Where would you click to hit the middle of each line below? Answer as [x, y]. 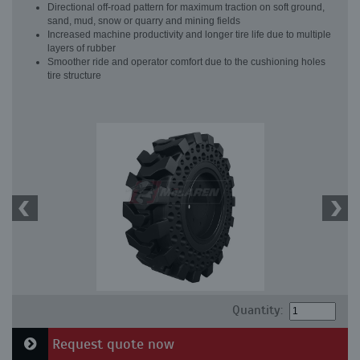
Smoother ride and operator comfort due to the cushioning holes [186, 62]
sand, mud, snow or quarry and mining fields [144, 21]
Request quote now [111, 344]
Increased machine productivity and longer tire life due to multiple [189, 35]
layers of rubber [82, 48]
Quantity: [257, 310]
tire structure [74, 76]
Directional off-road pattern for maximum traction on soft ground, [186, 7]
